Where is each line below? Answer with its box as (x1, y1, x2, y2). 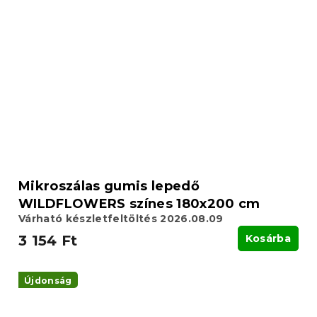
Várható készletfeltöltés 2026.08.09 (18, 212, 224, 226)
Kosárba (245, 232, 291, 246)
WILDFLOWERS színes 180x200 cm (18, 196, 260, 212)
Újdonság (24, 275, 72, 287)
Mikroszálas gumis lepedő (18, 178, 200, 195)
